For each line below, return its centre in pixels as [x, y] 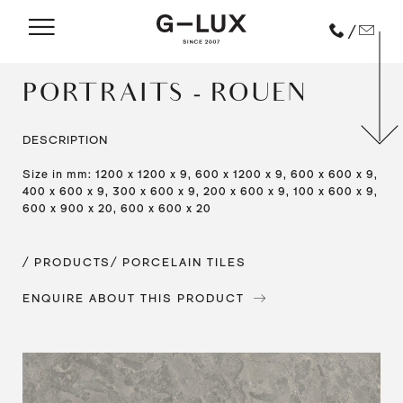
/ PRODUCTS [67, 262]
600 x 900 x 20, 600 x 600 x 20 [117, 208]
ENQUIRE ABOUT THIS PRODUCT [134, 298]
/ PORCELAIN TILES [179, 262]
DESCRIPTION [65, 140]
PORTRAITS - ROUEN [165, 96]
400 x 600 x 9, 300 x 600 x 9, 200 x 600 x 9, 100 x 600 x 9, [200, 191]
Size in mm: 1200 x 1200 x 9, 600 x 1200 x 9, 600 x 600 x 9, [200, 174]
